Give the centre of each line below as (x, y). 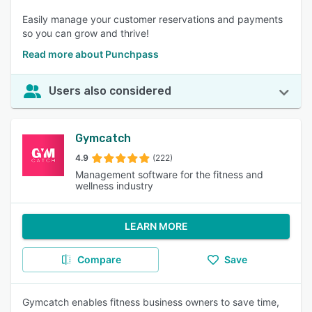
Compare (99, 259)
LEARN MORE (156, 226)
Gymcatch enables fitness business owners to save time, (151, 302)
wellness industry (114, 186)
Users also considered (110, 91)
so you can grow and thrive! (86, 33)
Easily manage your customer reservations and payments (153, 19)
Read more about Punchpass (91, 54)
